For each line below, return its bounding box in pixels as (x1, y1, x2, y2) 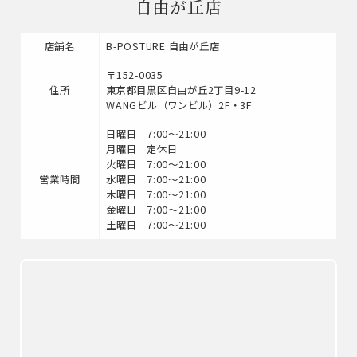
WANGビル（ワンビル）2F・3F (106, 97, 252, 112)
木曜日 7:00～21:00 (106, 186, 206, 202)
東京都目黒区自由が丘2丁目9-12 (106, 82, 257, 97)
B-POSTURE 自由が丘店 (106, 38, 220, 53)
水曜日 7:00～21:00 (106, 171, 206, 186)
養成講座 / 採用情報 (129, 327, 228, 343)
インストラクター (135, 300, 222, 316)
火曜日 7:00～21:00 (106, 156, 206, 171)
